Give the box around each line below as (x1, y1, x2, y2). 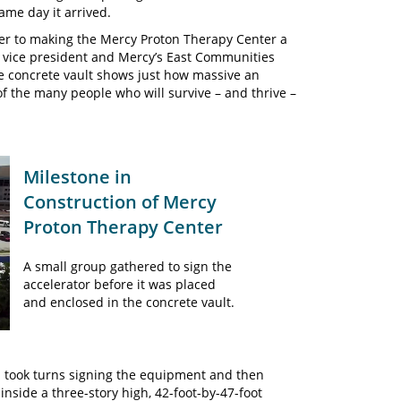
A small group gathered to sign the (23, 258, 233, 275)
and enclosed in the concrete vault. (23, 294, 235, 311)
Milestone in (23, 165, 132, 189)
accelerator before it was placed (23, 276, 217, 293)
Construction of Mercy (23, 190, 218, 214)
